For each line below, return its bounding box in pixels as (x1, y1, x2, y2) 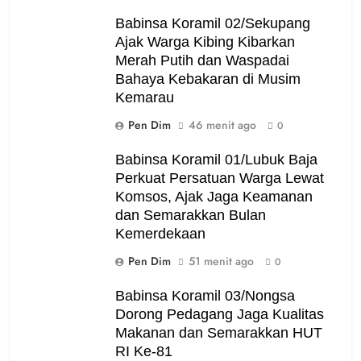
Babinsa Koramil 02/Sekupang (115, 15, 310, 31)
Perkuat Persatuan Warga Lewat (115, 169, 324, 186)
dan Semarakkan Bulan (115, 206, 266, 223)
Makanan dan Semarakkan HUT (115, 324, 322, 341)
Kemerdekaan (115, 225, 205, 242)
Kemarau (115, 89, 174, 106)
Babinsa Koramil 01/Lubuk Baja (115, 151, 317, 168)
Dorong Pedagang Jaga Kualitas (115, 305, 324, 322)
